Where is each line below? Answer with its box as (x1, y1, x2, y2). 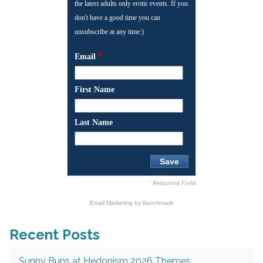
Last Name (75, 118, 113, 127)
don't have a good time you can (75, 14, 160, 22)
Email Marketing (90, 200, 134, 207)
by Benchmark (134, 200, 173, 207)
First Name (75, 85, 114, 95)
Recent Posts (9, 226, 100, 244)
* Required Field (149, 180, 196, 187)
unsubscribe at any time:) (75, 28, 144, 36)
